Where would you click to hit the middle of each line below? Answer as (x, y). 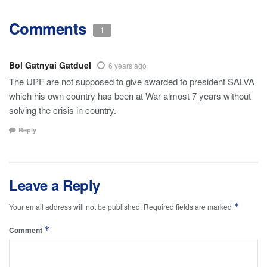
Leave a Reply (55, 185)
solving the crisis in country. (63, 110)
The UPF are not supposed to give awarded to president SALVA (132, 81)
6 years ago (128, 65)
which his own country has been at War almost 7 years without (130, 95)
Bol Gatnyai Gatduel (50, 65)
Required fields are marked (189, 207)
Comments (50, 28)
